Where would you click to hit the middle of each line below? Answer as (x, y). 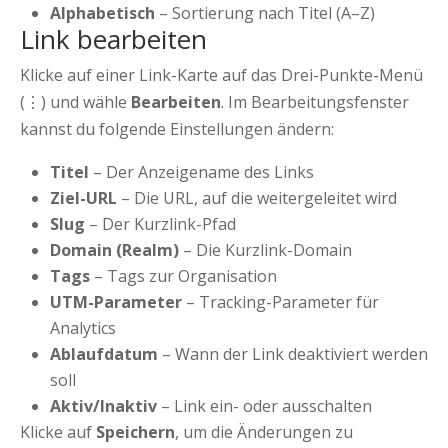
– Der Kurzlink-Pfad (160, 224)
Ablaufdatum (104, 354)
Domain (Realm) (114, 250)
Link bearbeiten (113, 39)
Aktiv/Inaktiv (103, 406)
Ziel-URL (83, 198)
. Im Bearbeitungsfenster (315, 102)
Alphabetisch (102, 13)
